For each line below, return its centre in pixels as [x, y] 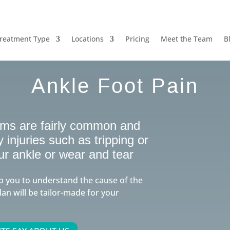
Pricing [137, 39]
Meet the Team [186, 39]
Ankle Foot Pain [115, 85]
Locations [87, 39]
